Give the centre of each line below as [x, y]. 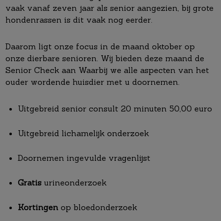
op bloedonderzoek [99, 207]
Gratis [31, 182]
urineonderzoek [76, 182]
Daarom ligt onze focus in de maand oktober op [100, 46]
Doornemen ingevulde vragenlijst [84, 158]
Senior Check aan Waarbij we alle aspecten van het [107, 70]
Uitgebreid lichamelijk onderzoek [83, 133]
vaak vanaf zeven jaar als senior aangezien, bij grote [110, 8]
